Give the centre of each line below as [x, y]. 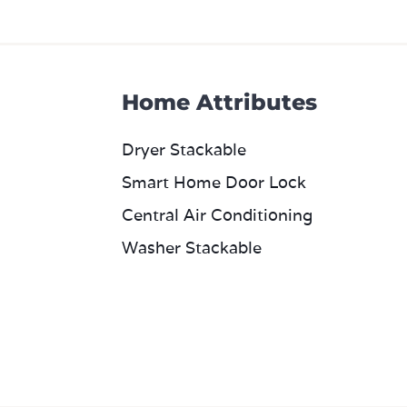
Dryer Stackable [184, 149]
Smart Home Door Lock [214, 182]
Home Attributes [219, 102]
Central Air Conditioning [217, 215]
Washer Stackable [192, 248]
